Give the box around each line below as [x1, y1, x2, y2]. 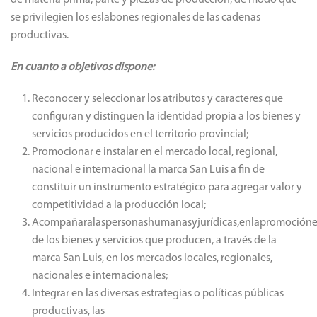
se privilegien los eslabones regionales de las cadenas [11, 12, 260, 23]
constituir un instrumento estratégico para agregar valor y [32, 182, 302, 193]
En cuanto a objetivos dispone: [11, 62, 154, 73]
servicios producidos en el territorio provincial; [32, 129, 248, 140]
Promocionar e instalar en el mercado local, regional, [32, 146, 277, 158]
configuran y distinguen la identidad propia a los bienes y [32, 111, 301, 122]
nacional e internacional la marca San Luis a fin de [32, 164, 265, 175]
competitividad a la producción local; [32, 200, 206, 211]
